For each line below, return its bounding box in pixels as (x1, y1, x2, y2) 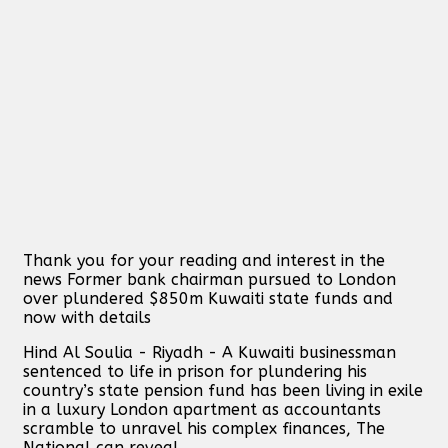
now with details (23, 307, 151, 327)
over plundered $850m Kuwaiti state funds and (23, 288, 393, 308)
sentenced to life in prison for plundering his (23, 361, 367, 381)
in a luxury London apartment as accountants (23, 399, 381, 419)
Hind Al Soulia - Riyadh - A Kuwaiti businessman (23, 342, 396, 362)
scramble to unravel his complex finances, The (23, 418, 385, 438)
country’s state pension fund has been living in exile (23, 380, 423, 400)
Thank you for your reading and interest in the (23, 250, 385, 270)
